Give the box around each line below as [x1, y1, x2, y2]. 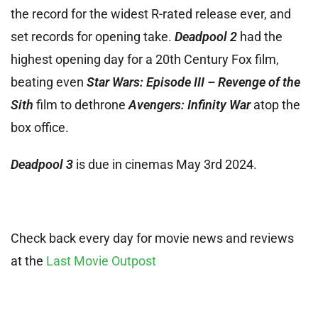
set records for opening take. [11, 28, 175, 44]
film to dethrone [36, 97, 126, 112]
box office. [11, 119, 69, 135]
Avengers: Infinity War [126, 97, 251, 112]
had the [237, 28, 283, 44]
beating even [11, 74, 87, 89]
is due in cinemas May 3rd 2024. [73, 156, 257, 172]
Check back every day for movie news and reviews [11, 230, 294, 246]
